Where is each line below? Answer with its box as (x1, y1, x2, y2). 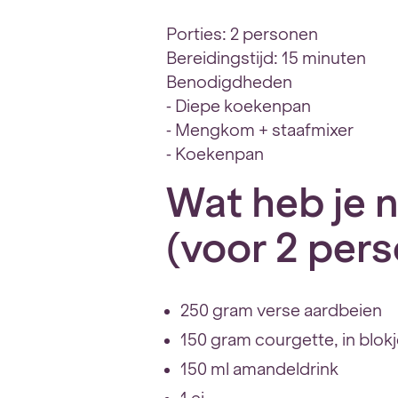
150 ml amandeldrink (180, 360, 339, 378)
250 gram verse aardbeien (180, 301, 383, 320)
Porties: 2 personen (166, 25, 319, 44)
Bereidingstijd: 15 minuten (166, 49, 367, 68)
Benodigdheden (166, 73, 293, 92)
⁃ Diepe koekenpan (166, 97, 312, 115)
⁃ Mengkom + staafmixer (166, 121, 354, 139)
